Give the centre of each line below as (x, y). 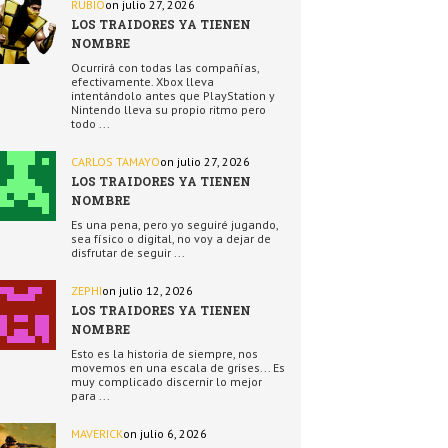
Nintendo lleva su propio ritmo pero (168, 109)
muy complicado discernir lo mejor (166, 381)
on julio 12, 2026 (147, 290)
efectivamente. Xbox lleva (142, 81)
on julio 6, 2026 (165, 433)
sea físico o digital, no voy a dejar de (171, 238)
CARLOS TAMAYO (115, 161)
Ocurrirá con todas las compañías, (165, 67)
